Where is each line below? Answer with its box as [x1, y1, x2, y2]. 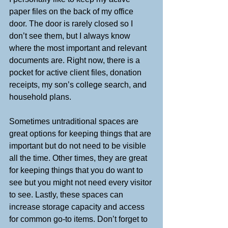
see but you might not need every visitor [9, 178, 154, 187]
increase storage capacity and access [9, 202, 147, 211]
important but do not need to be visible [9, 141, 148, 150]
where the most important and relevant [9, 43, 149, 52]
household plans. [9, 92, 71, 101]
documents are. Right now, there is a [9, 55, 142, 65]
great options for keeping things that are [9, 129, 153, 138]
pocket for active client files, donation [9, 68, 144, 77]
